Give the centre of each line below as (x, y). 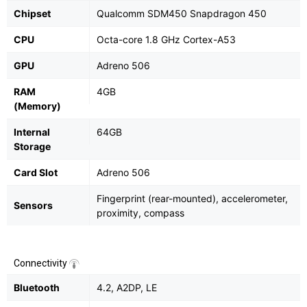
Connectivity (41, 263)
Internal (32, 132)
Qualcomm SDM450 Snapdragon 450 (182, 14)
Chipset (32, 14)
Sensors (33, 206)
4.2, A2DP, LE (127, 288)
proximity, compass (140, 213)
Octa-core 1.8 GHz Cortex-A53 (166, 40)
